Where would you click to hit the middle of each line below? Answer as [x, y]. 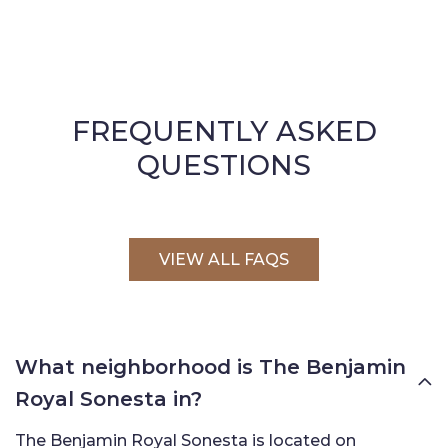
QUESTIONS [224, 164]
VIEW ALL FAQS [224, 259]
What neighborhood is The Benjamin [210, 366]
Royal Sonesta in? [108, 398]
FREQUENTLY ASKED [224, 130]
